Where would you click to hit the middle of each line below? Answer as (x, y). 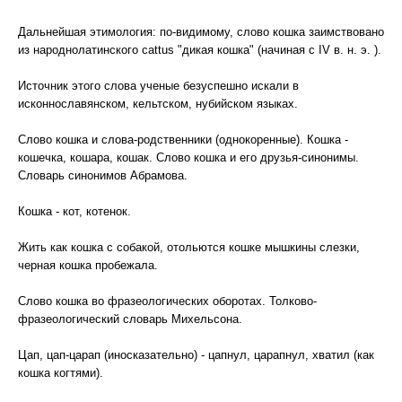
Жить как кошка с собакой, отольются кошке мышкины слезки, (189, 247)
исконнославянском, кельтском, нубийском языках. (158, 104)
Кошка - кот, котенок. (74, 211)
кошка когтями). (61, 373)
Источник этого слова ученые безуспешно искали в (158, 86)
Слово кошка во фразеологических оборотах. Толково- (167, 301)
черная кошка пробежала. (88, 265)
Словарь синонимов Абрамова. (103, 175)
